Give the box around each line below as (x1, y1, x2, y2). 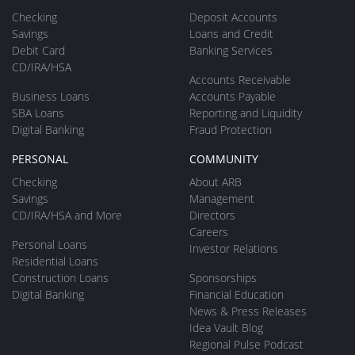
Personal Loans (12, 237, 87, 253)
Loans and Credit (189, 26, 273, 42)
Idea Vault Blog (189, 320, 263, 336)
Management (189, 191, 254, 207)
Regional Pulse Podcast (189, 337, 303, 353)
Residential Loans (12, 254, 98, 269)
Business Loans (12, 89, 90, 105)
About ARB (189, 174, 242, 190)
